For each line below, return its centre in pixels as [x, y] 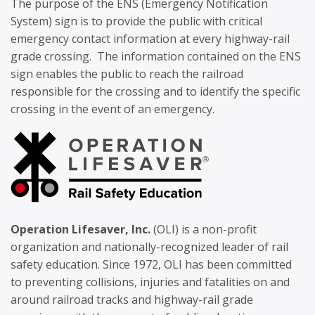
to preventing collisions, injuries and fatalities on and [150, 282]
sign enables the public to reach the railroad [127, 74]
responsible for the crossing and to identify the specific [155, 91]
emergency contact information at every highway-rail [150, 39]
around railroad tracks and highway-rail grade [132, 300]
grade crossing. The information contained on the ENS [156, 56]
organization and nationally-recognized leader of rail [149, 247]
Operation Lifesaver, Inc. [81, 229]
